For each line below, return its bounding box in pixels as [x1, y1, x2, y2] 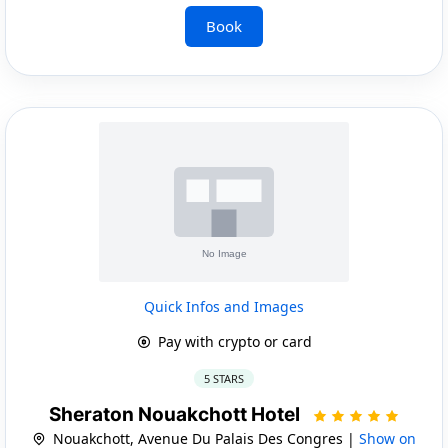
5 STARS [204, 370, 244, 386]
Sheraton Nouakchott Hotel [48, 402, 304, 426]
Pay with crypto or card [153, 331, 312, 351]
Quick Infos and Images [144, 296, 304, 316]
